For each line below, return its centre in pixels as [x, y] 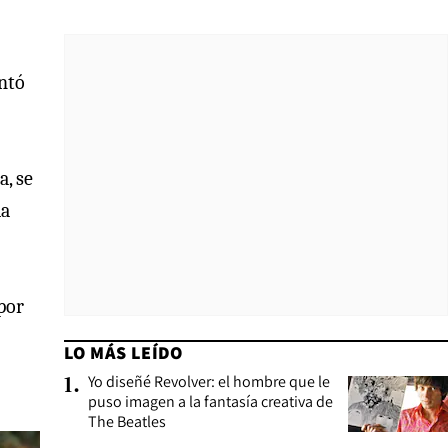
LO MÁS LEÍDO [123, 352]
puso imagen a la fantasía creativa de [210, 401]
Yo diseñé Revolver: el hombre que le [209, 381]
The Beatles [127, 421]
